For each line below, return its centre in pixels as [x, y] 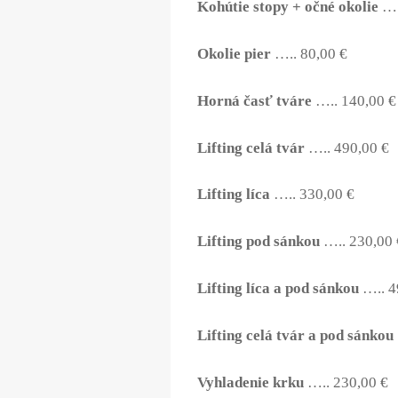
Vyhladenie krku [251, 383]
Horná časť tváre [256, 100]
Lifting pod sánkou [259, 242]
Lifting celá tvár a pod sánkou [295, 336]
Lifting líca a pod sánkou [278, 289]
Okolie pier [234, 53]
